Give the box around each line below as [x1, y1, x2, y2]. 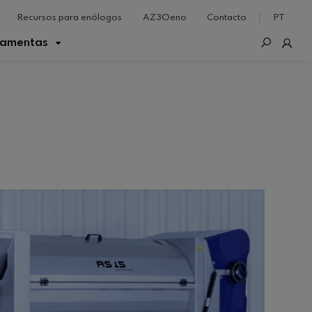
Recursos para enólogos [17, 13, 123, 22]
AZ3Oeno [142, 13, 187, 22]
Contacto [206, 13, 247, 22]
